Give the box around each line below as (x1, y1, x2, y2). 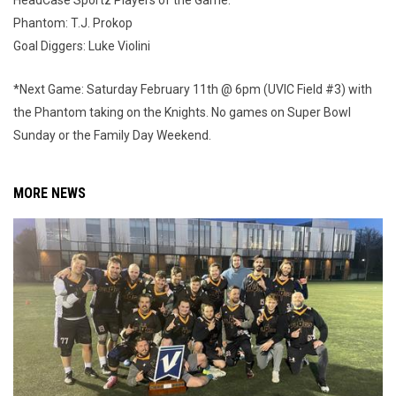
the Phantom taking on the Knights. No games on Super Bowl (13, 105, 351, 120)
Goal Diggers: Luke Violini (13, 39, 150, 54)
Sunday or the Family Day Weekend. (13, 128, 211, 143)
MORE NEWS (13, 185, 86, 202)
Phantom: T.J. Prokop (13, 16, 133, 31)
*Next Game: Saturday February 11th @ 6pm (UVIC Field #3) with (13, 82, 372, 97)
